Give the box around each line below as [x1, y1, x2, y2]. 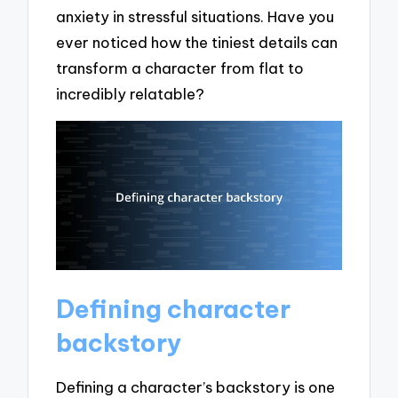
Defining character [56, 292, 291, 324]
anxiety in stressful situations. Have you [56, 6, 335, 26]
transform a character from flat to [56, 58, 305, 77]
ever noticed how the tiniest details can [56, 32, 338, 52]
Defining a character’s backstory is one [56, 377, 336, 396]
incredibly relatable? [56, 84, 205, 103]
